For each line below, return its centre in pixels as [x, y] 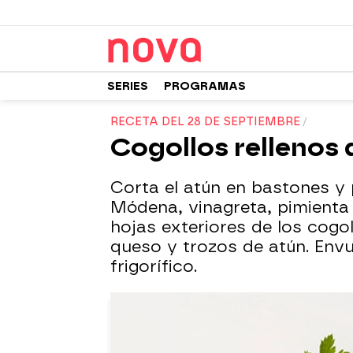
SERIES [128, 86]
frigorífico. [154, 266]
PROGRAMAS [205, 86]
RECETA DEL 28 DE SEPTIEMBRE [205, 122]
